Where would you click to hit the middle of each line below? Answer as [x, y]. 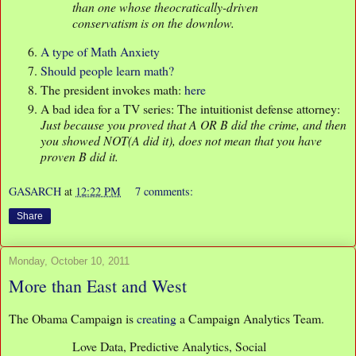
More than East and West [98, 285]
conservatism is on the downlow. [153, 23]
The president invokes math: [112, 90]
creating [157, 318]
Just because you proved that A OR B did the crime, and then [193, 125]
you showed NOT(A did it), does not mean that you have [181, 141]
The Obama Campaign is [73, 318]
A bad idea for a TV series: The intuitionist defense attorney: [190, 109]
